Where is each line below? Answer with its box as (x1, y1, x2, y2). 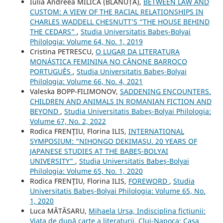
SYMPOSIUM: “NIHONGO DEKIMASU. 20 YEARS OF (29, 136, 197, 146)
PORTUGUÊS (29, 66, 73, 76)
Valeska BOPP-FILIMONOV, (29, 86, 120, 96)
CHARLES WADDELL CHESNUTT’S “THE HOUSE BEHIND (29, 16, 210, 26)
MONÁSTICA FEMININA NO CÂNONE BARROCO (29, 56, 187, 66)
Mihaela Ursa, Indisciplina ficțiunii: (88, 206, 206, 216)
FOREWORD (128, 176, 169, 186)
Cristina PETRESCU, (29, 46, 96, 56)
